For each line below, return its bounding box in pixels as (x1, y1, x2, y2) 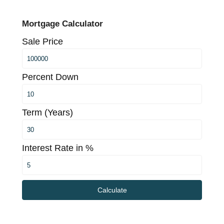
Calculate (97, 186, 127, 194)
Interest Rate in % (22, 143, 94, 153)
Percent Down (22, 72, 79, 82)
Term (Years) (22, 107, 73, 118)
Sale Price (22, 36, 63, 47)
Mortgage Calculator (22, 19, 103, 29)
